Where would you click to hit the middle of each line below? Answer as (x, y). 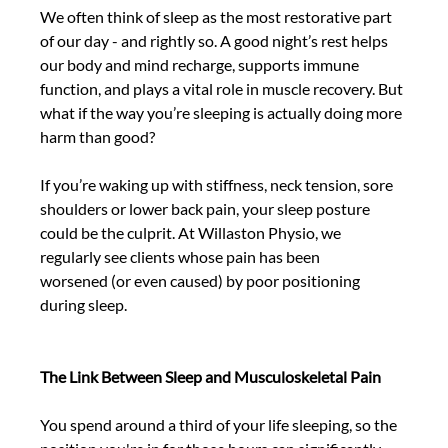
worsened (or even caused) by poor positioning (202, 281)
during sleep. (85, 305)
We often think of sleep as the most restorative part (218, 17)
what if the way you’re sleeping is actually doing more (223, 113)
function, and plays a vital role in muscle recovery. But (223, 89)
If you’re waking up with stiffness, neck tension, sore (218, 185)
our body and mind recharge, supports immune (201, 65)
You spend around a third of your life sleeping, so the (220, 425)
